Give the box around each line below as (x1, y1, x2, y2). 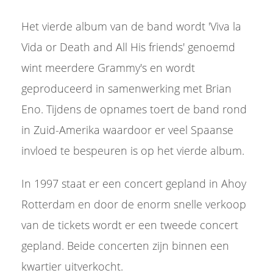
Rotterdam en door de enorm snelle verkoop (21, 197, 246, 211)
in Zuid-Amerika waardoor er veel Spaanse (21, 122, 233, 137)
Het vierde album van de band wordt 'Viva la (21, 19, 241, 34)
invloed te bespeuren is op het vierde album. (21, 143, 247, 158)
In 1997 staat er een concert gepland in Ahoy (21, 176, 246, 191)
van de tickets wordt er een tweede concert (21, 218, 238, 232)
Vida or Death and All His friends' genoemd (21, 40, 235, 54)
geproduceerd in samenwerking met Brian (21, 81, 232, 96)
